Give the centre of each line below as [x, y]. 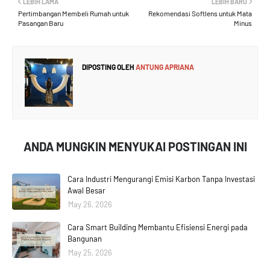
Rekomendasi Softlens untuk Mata [200, 13]
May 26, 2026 [90, 204]
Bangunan [85, 238]
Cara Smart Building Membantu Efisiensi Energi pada [158, 227]
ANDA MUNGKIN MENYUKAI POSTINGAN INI [135, 146]
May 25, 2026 [90, 252]
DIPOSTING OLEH [108, 67]
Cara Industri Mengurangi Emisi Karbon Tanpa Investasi [161, 179]
